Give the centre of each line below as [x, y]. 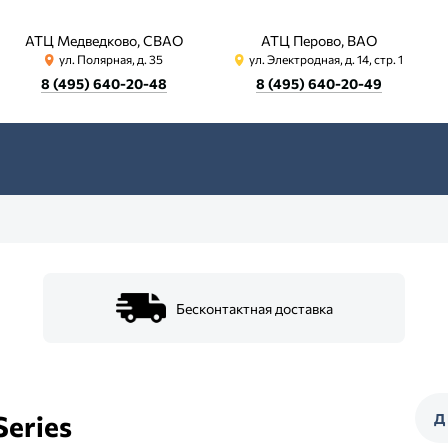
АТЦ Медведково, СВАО [104, 40]
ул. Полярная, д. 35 [111, 59]
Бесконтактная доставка [254, 308]
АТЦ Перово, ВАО [319, 40]
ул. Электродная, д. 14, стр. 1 [326, 59]
